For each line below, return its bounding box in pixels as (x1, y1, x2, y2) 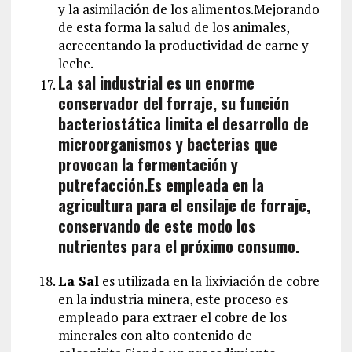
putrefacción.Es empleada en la (57, 172, 264, 196)
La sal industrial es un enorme (57, 70, 255, 94)
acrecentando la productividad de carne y (57, 35, 309, 54)
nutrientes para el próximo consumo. (57, 233, 299, 258)
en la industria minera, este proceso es (57, 289, 288, 308)
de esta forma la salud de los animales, (57, 17, 289, 36)
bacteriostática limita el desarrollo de (57, 111, 309, 135)
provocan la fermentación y (57, 152, 238, 176)
